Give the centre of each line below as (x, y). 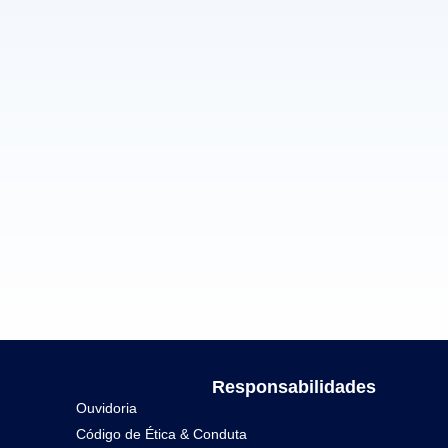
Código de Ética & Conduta (161, 433)
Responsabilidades (294, 386)
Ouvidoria (108, 407)
